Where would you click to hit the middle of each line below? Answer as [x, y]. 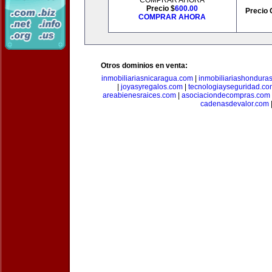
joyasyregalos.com [152, 87]
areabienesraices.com [139, 95]
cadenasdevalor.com [234, 104]
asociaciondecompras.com [226, 95]
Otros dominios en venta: [144, 66]
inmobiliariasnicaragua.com [147, 78]
